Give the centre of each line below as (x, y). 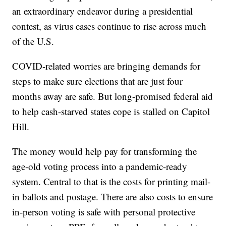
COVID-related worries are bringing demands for (106, 66)
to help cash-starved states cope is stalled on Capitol (111, 111)
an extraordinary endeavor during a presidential (103, 11)
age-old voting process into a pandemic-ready (100, 166)
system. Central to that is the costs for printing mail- (111, 182)
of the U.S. (33, 41)
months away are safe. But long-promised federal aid (113, 96)
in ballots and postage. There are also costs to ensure (113, 197)
